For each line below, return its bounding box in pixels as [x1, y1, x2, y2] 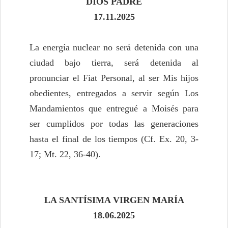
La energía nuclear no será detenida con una [30, 42, 198, 53]
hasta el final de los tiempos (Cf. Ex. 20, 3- [30, 134, 198, 145]
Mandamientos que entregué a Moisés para [30, 103, 198, 114]
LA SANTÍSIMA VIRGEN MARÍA [44, 195, 184, 206]
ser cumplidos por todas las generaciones [30, 119, 198, 129]
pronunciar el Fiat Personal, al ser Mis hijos [30, 73, 198, 83]
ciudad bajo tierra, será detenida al [30, 58, 198, 68]
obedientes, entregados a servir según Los [30, 88, 198, 99]
